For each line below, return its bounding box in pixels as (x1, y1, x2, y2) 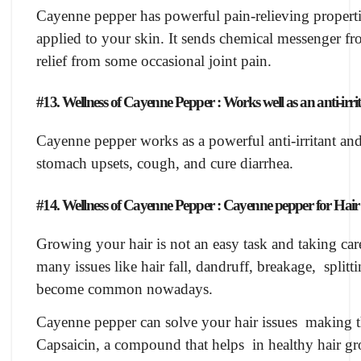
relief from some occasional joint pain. (36, 52, 272, 69)
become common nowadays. (36, 280, 213, 298)
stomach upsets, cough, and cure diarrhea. (36, 155, 293, 172)
